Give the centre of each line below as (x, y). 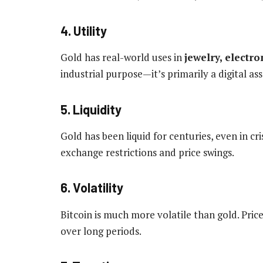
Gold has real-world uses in (122, 58)
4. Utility (84, 30)
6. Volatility (92, 188)
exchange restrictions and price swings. (147, 152)
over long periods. (101, 231)
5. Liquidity (91, 109)
